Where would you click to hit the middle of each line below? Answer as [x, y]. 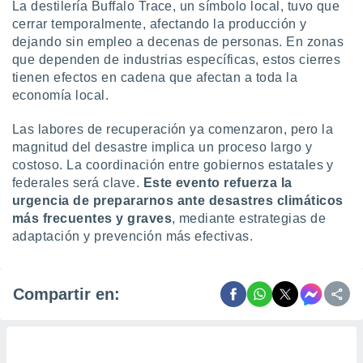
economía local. [61, 95]
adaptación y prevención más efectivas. [133, 236]
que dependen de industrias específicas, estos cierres [177, 60]
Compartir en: [66, 294]
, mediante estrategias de [249, 218]
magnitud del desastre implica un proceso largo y [162, 147]
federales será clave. [78, 183]
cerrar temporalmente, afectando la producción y [160, 24]
